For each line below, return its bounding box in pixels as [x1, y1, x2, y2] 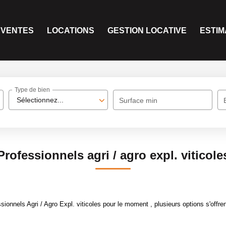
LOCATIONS [47, 26, 94, 35]
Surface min [119, 96, 158, 104]
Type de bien [15, 86, 50, 94]
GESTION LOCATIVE [107, 26, 187, 35]
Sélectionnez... [17, 96, 64, 104]
